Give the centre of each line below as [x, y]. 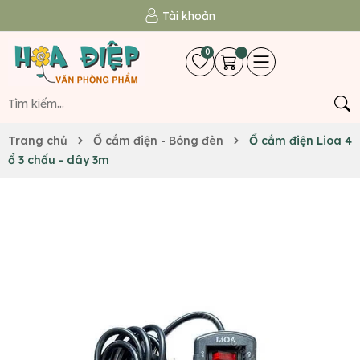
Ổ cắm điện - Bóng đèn [158, 141]
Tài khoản [189, 16]
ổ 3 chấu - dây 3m [59, 160]
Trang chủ [38, 141]
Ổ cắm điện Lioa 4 [301, 141]
